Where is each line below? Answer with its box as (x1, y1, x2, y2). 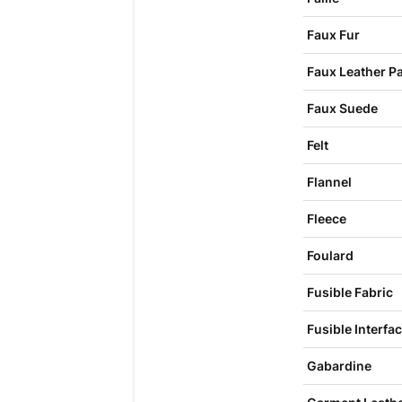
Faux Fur (306, 27, 360, 42)
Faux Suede (306, 100, 378, 116)
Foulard (306, 248, 354, 263)
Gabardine (306, 358, 371, 373)
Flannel (306, 174, 352, 189)
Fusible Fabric (306, 284, 393, 300)
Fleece (306, 211, 346, 226)
